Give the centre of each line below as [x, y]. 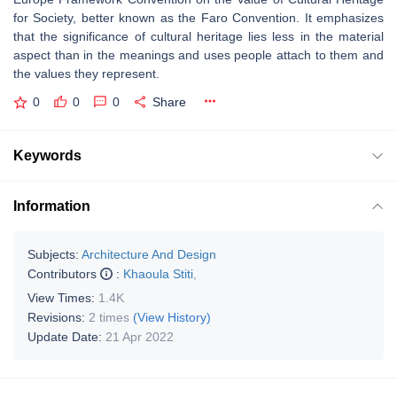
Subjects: [53, 254]
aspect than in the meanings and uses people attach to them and [198, 55]
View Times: [63, 297]
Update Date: [66, 336]
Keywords [47, 155]
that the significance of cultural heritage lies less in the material [198, 36]
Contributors [64, 273]
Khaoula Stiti [158, 273]
